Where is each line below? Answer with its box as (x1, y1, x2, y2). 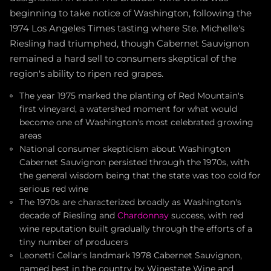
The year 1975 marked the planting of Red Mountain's (19, 90, 244, 100)
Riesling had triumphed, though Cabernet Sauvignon (10, 38, 249, 49)
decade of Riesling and (19, 210, 117, 220)
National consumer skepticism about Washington (19, 143, 230, 154)
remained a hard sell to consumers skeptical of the (10, 53, 237, 64)
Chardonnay (117, 210, 169, 220)
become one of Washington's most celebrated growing (19, 117, 253, 127)
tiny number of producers (19, 237, 128, 247)
